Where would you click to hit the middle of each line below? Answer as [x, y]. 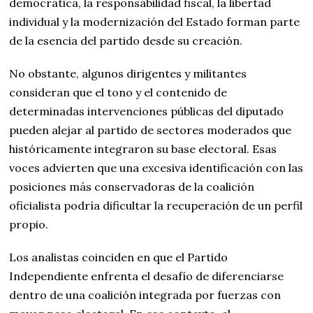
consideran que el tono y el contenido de [118, 93]
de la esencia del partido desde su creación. [126, 41]
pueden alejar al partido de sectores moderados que [151, 130]
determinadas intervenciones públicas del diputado [147, 111]
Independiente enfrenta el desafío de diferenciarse [147, 276]
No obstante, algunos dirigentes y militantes [128, 74]
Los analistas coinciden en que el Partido [119, 257]
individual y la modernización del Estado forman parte [155, 22]
